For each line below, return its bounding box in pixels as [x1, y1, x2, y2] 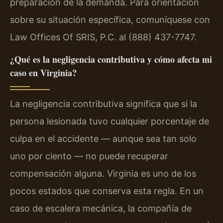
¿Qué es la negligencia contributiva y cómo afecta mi [10, 53, 212, 66]
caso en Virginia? [10, 66, 77, 80]
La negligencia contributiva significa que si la [10, 99, 197, 110]
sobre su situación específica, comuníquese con [10, 14, 210, 25]
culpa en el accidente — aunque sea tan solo [10, 133, 197, 144]
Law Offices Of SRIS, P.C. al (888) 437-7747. [10, 31, 197, 42]
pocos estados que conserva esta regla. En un [10, 186, 204, 197]
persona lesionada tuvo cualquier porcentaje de [10, 116, 209, 127]
